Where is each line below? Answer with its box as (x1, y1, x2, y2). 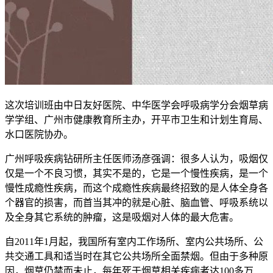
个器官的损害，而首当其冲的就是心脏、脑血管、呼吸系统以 (5, 197, 268, 208)
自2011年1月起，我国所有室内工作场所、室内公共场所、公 (5, 236, 263, 247)
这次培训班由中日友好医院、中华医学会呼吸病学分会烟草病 (5, 99, 268, 110)
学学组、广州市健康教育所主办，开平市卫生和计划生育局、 (5, 114, 268, 125)
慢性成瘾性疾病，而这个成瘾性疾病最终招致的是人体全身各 (5, 182, 268, 193)
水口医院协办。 (5, 129, 73, 140)
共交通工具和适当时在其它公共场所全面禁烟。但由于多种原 (5, 250, 268, 261)
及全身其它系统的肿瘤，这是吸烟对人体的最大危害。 (5, 211, 239, 222)
